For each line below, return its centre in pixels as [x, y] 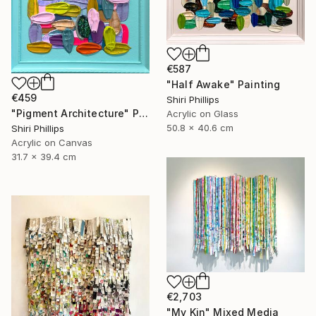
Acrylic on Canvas [52, 143]
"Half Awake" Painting [224, 84]
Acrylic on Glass [202, 113]
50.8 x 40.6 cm [200, 127]
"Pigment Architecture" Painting [143, 114]
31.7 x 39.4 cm [44, 157]
